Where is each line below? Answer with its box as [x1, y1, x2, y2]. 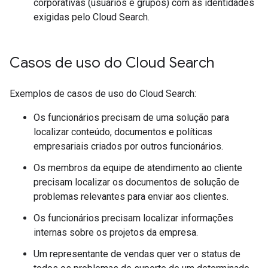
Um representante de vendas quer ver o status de [33, 248, 240, 260]
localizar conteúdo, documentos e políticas [33, 126, 212, 138]
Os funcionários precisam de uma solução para [33, 111, 229, 123]
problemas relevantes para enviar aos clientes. [33, 190, 229, 202]
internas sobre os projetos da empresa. [33, 226, 198, 238]
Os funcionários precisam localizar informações [33, 212, 233, 224]
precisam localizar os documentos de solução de [33, 176, 239, 188]
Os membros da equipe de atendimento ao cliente [33, 162, 242, 173]
